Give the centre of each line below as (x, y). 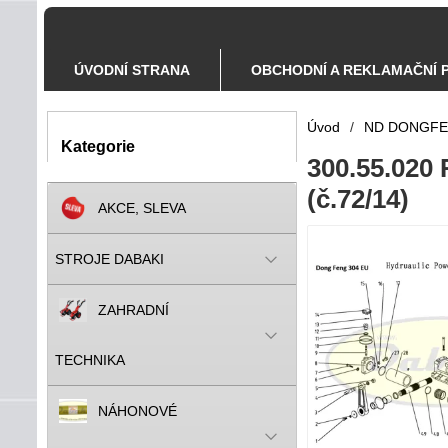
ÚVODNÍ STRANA (132, 70)
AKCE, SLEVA (142, 208)
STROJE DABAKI (109, 259)
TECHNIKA (90, 360)
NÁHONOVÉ (137, 411)
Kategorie (98, 146)
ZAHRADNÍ (133, 310)
